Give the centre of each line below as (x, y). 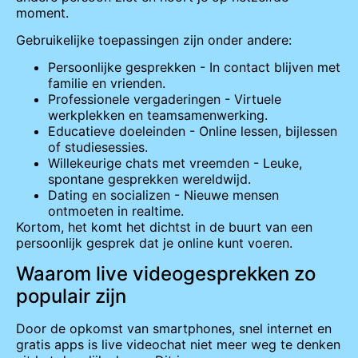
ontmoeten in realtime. (116, 211)
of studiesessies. (98, 147)
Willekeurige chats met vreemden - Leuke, (175, 163)
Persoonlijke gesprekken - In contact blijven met (194, 68)
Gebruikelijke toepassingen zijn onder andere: (154, 40)
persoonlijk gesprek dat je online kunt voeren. (154, 243)
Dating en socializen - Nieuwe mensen (163, 195)
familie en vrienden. (107, 84)
